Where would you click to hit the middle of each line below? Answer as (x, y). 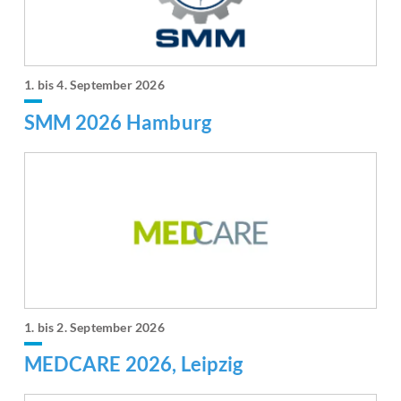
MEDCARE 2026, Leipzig (134, 363)
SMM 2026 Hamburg (118, 122)
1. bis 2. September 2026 (94, 327)
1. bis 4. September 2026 (94, 85)
